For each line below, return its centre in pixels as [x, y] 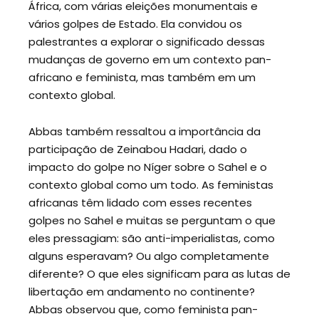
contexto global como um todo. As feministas [151, 184]
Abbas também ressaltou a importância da [145, 131]
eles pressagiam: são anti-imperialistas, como [152, 238]
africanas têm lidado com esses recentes [140, 202]
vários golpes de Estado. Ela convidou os [135, 24]
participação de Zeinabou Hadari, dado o [138, 149]
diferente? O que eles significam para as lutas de [159, 273]
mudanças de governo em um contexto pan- [150, 60]
